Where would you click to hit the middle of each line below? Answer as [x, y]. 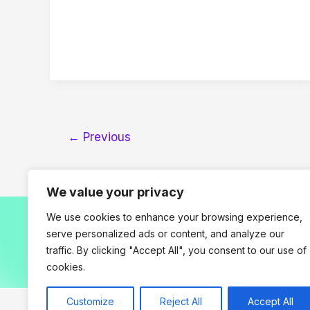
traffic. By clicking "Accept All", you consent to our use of [176, 250]
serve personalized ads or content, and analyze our [165, 234]
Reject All [181, 301]
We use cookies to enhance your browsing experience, [174, 217]
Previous [105, 136]
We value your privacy [115, 192]
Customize [90, 301]
